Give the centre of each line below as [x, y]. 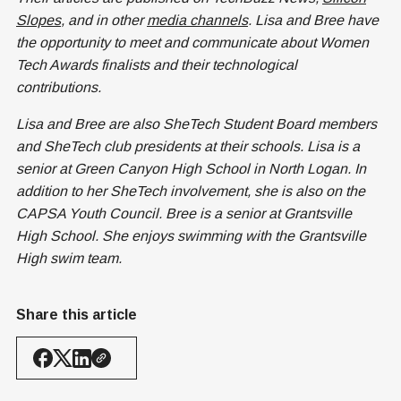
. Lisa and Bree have [313, 21]
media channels [197, 21]
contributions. [59, 88]
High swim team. [69, 259]
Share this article [77, 315]
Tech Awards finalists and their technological [157, 65]
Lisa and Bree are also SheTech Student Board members [196, 124]
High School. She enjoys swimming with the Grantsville [191, 236]
